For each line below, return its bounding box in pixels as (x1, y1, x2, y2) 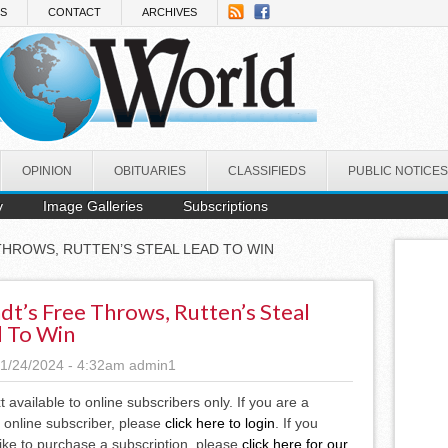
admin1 (129, 356, 176, 373)
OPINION (22, 163, 72, 178)
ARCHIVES (142, 6, 197, 18)
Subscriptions (183, 197, 268, 214)
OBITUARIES (114, 163, 186, 178)
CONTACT (48, 6, 101, 18)
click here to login (165, 414, 275, 431)
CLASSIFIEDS (228, 163, 306, 178)
